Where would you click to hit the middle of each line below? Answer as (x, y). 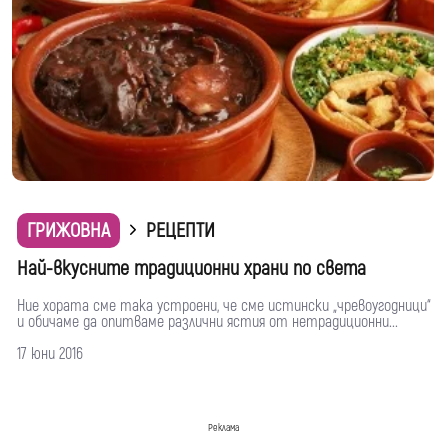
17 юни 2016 (50, 353)
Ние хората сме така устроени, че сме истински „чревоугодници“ (224, 305)
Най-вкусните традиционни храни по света (191, 268)
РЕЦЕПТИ (180, 230)
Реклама (223, 427)
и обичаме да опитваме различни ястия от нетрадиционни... (207, 321)
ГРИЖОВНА (68, 230)
